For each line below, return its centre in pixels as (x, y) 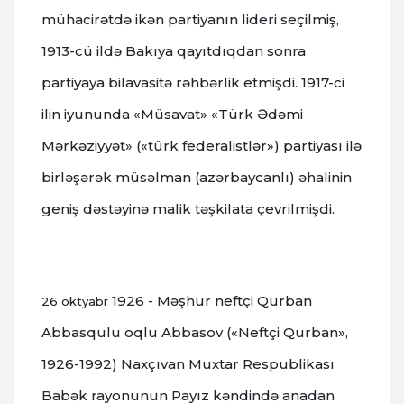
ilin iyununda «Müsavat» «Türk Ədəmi (172, 115)
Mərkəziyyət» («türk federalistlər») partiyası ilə (202, 146)
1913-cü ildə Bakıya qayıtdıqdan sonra (174, 51)
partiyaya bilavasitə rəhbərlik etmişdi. (171, 83)
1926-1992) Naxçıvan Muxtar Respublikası (188, 364)
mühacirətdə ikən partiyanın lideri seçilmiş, (190, 20)
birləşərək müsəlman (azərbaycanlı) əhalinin (197, 178)
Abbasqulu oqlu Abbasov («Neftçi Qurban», (195, 333)
